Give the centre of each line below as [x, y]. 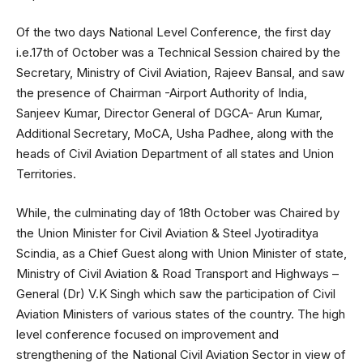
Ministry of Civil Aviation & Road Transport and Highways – [177, 273]
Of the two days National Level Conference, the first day [173, 32]
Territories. [46, 174]
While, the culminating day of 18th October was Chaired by [178, 212]
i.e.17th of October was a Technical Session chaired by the [178, 53]
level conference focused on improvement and [147, 334]
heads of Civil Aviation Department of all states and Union [175, 154]
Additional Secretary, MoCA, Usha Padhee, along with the [175, 134]
